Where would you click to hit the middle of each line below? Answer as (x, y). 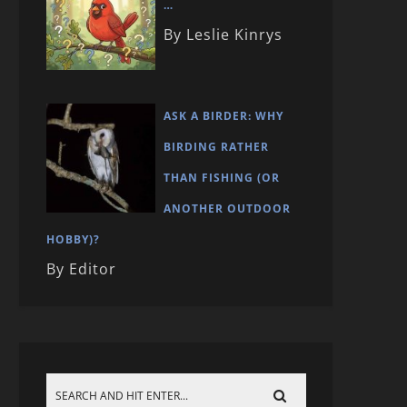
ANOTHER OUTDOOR (227, 209)
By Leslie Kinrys (223, 34)
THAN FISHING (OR (222, 178)
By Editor (81, 269)
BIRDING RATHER (216, 147)
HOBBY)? (73, 240)
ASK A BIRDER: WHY (223, 116)
